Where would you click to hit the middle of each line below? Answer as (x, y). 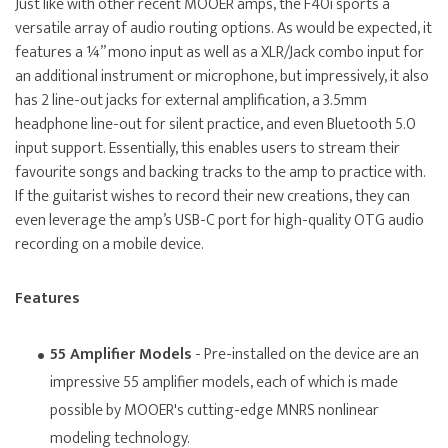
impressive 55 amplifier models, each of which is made (224, 383)
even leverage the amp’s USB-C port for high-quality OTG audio (219, 221)
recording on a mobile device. (109, 245)
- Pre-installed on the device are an (305, 355)
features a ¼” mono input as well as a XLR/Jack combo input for (219, 53)
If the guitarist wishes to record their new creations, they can (212, 197)
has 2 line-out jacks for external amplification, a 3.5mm (191, 101)
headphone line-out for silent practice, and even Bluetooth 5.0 (215, 125)
